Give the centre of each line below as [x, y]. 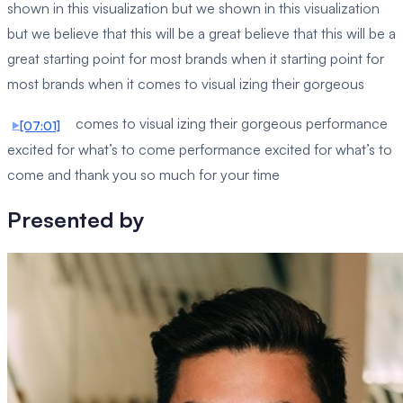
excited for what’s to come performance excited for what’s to [200, 149]
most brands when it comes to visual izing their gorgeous [186, 84]
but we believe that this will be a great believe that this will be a [201, 34]
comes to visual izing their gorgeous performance [229, 124]
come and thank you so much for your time [143, 174]
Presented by [76, 219]
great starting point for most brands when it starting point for [196, 59]
